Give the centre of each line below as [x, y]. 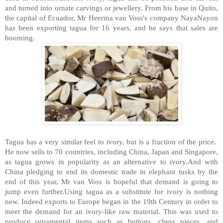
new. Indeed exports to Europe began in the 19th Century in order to [111, 201]
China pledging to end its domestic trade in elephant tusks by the [111, 171]
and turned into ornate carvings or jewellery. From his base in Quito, [111, 7]
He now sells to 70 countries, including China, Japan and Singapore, [111, 151]
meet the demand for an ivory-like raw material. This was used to [111, 211]
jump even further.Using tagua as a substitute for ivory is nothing [111, 191]
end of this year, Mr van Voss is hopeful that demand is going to [111, 181]
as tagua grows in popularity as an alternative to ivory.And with [111, 161]
